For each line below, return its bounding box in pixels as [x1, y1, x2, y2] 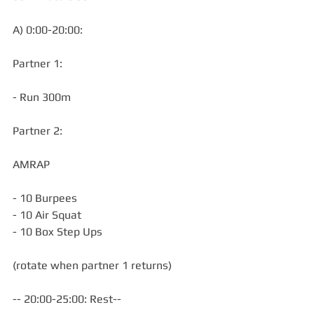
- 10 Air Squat [13, 208, 81, 221]
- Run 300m [13, 90, 71, 104]
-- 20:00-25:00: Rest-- [13, 292, 121, 306]
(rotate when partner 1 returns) [13, 259, 172, 272]
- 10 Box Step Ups [13, 225, 102, 238]
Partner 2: [13, 124, 62, 137]
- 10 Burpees [13, 191, 77, 205]
